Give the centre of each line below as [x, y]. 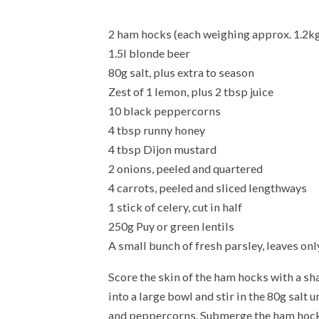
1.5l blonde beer [149, 53]
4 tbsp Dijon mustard [162, 149]
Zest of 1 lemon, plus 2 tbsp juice [191, 91]
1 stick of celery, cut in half [175, 206]
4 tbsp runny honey [157, 130]
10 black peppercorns [164, 110]
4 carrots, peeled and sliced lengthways [208, 187]
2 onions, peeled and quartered [185, 168]
